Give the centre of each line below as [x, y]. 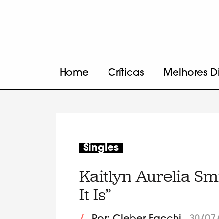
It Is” [95, 195]
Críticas [126, 73]
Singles [101, 148]
